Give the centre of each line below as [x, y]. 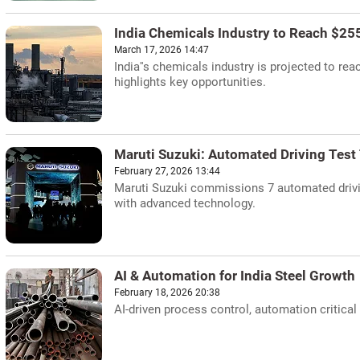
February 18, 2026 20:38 [167, 292]
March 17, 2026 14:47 [162, 50]
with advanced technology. [185, 203]
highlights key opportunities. [190, 82]
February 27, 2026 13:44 [167, 171]
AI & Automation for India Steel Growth [235, 276]
